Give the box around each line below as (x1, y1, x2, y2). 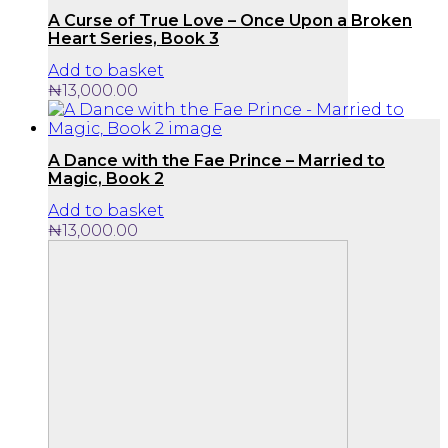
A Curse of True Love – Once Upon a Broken (48, 11, 412, 31)
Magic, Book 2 (48, 168, 164, 188)
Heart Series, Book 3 (48, 28, 219, 48)
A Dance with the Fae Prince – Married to (48, 151, 385, 171)
